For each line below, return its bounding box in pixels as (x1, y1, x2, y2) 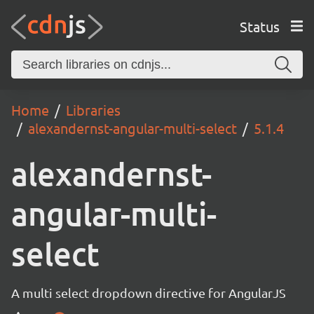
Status (239, 17, 280, 35)
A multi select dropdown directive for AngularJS (11, 285, 286, 300)
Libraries (66, 101, 121, 118)
